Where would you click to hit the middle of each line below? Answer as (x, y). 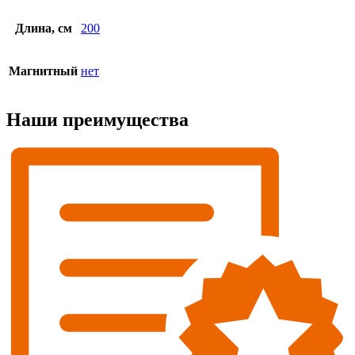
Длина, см (43, 29)
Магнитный (43, 71)
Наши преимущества (97, 119)
